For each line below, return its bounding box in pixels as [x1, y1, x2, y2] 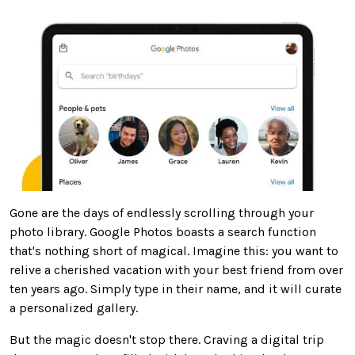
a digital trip [248, 331, 324, 347]
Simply [90, 281, 131, 296]
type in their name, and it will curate [131, 281, 342, 296]
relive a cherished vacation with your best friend [10, 261, 288, 277]
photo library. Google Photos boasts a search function [10, 223, 316, 239]
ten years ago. [10, 281, 90, 296]
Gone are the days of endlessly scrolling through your [10, 204, 314, 220]
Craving [204, 331, 248, 347]
